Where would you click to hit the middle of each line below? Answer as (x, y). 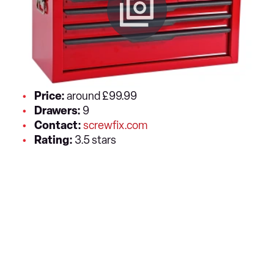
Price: (50, 96)
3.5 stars (94, 140)
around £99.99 (103, 96)
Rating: (54, 140)
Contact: (58, 125)
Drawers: (57, 111)
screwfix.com (115, 125)
